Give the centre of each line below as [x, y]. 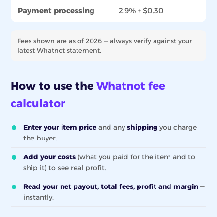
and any [112, 127]
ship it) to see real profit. [65, 168]
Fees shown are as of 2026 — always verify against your [105, 41]
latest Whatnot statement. [59, 50]
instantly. [39, 197]
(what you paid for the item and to [135, 157]
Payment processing [56, 10]
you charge [177, 127]
